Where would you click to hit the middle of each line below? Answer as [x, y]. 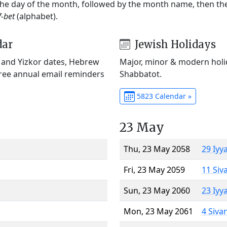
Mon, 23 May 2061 [158, 211]
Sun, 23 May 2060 [157, 190]
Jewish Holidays [174, 44]
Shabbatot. [141, 74]
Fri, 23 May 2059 [154, 169]
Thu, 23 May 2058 [157, 149]
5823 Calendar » [163, 96]
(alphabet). [36, 16]
